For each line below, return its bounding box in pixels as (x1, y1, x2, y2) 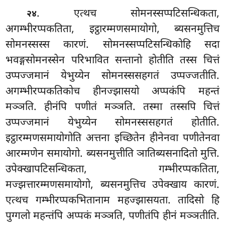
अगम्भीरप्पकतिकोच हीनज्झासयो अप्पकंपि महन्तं (6, 84, 219, 99)
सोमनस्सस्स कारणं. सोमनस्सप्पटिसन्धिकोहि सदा (6, 38, 219, 52)
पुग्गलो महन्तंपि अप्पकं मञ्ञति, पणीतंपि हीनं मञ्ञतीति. (6, 209, 219, 223)
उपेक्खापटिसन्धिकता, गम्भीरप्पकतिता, (6, 162, 219, 177)
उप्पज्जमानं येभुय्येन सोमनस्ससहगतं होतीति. (6, 116, 219, 130)
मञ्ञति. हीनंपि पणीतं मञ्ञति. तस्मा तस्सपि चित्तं (6, 100, 219, 115)
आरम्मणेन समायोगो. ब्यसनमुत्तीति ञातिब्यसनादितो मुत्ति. (6, 147, 219, 161)
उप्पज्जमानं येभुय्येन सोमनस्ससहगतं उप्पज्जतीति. (6, 69, 219, 83)
